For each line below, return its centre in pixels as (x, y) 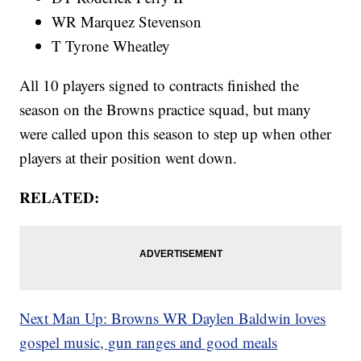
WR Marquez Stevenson (127, 22)
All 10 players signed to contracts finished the (160, 85)
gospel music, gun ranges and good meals (149, 342)
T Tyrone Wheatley (111, 46)
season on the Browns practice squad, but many (166, 110)
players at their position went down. (129, 158)
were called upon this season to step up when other (176, 134)
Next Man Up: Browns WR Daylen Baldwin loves (173, 318)
